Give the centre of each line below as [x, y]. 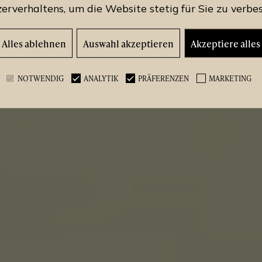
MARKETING [230, 78]
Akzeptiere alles [225, 44]
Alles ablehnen [34, 44]
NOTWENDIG [40, 78]
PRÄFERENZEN [163, 78]
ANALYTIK [101, 78]
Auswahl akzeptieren [128, 44]
